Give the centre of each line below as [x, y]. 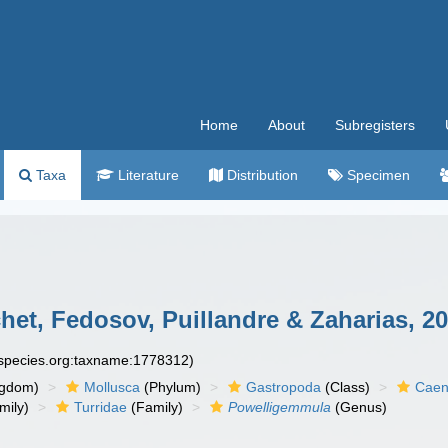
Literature [146, 175]
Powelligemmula [280, 407]
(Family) [155, 407]
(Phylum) [171, 387]
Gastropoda [284, 387]
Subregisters [375, 125]
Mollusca [112, 387]
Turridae [101, 407]
